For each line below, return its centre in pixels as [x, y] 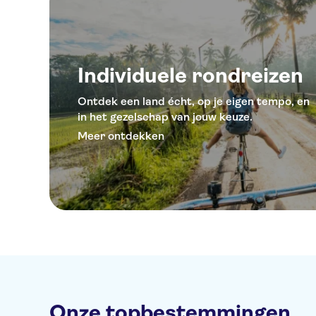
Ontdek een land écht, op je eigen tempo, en [194, 101]
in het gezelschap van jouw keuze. [165, 117]
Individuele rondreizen [190, 75]
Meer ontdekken [121, 136]
